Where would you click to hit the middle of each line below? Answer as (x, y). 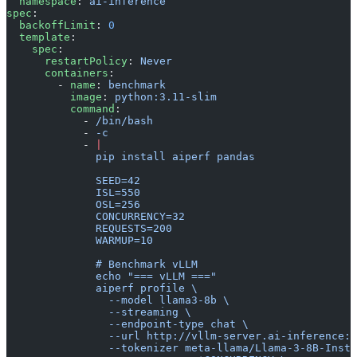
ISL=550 (73, 192)
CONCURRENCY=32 (96, 216)
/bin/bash (124, 120)
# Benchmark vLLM (102, 264)
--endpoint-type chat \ (127, 324)
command (61, 108)
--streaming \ (99, 312)
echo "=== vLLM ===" (112, 276)
